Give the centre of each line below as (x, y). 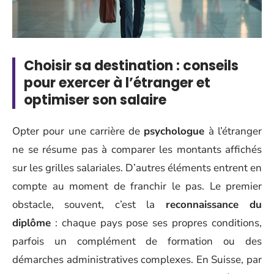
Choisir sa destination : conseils (131, 65)
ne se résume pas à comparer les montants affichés (137, 150)
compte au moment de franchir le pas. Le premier (137, 186)
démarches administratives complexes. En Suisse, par (137, 260)
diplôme (31, 223)
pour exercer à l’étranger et (117, 83)
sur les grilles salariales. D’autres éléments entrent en (137, 168)
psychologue (174, 131)
